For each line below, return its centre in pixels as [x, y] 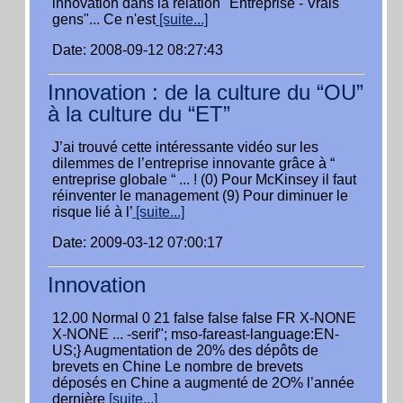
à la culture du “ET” [139, 114]
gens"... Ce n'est [104, 19]
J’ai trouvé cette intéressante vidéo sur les [185, 147]
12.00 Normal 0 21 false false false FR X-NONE [204, 318]
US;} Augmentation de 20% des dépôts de [185, 350]
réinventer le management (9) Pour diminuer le [200, 196]
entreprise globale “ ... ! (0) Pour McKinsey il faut [204, 179]
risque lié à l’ [92, 212]
